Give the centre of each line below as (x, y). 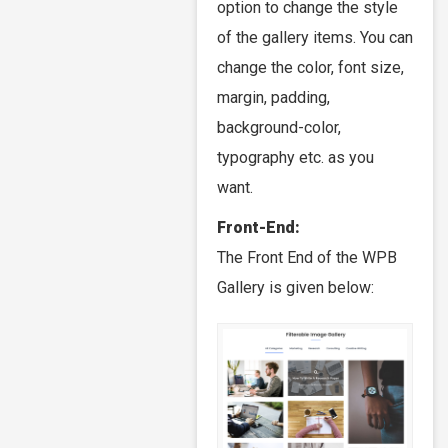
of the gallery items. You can (315, 38)
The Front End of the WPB (307, 258)
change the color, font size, (310, 68)
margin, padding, (273, 98)
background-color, (279, 128)
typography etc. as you (295, 158)
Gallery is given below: (295, 288)
